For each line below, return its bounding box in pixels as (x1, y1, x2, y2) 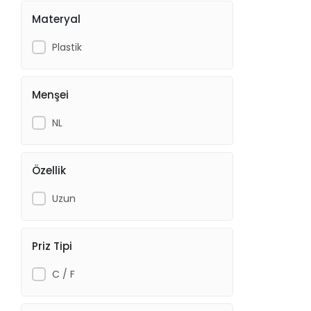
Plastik (51, 40, 82, 54)
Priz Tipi (32, 238, 73, 253)
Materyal (32, 11, 81, 26)
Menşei (32, 87, 69, 102)
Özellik (32, 162, 67, 178)
